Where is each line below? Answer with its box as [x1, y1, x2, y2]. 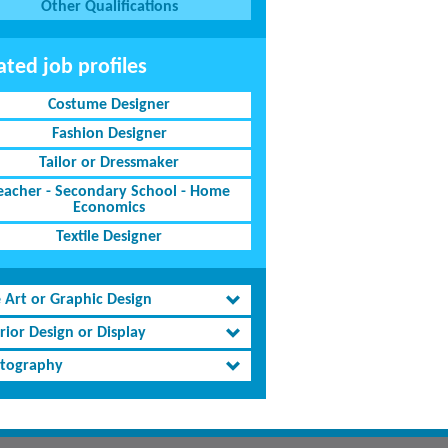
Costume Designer [48, 97, 171, 113]
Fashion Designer [51, 126, 167, 142]
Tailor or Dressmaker [39, 155, 180, 171]
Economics [73, 200, 146, 216]
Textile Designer [56, 229, 163, 245]
